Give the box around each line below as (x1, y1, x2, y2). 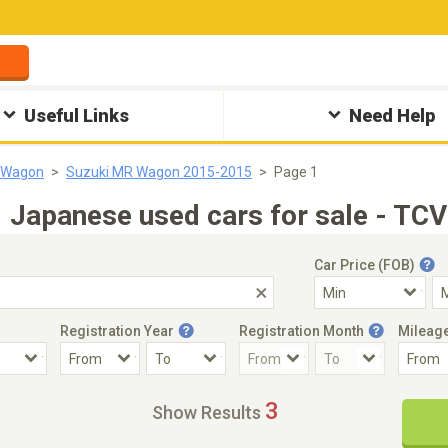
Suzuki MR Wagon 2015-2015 (66, 164, 252, 180)
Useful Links (24, 105, 130, 126)
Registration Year (60, 323, 174, 339)
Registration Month (239, 323, 364, 339)
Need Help (348, 105, 435, 126)
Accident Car (19, 389, 103, 405)
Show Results (152, 402, 261, 423)
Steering (274, 389, 330, 405)
